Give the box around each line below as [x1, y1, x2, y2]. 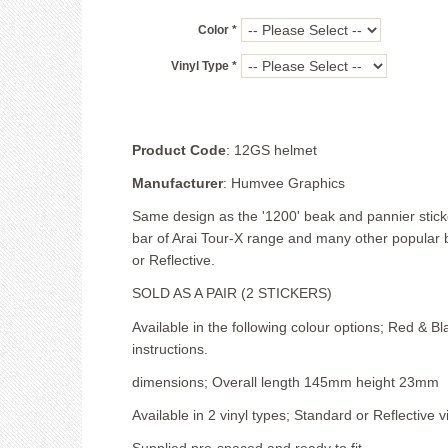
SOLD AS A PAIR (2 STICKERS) [132, 285, 332, 302]
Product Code [132, 141, 226, 158]
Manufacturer [132, 174, 223, 191]
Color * [197, 23, 237, 38]
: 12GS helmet [226, 141, 317, 158]
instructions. [132, 340, 208, 357]
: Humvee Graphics [223, 174, 345, 191]
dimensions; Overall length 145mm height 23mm [132, 373, 439, 390]
